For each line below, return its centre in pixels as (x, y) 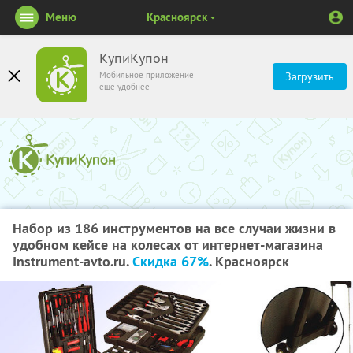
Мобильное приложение (147, 75)
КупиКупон (134, 58)
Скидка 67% (171, 261)
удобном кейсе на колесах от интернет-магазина (168, 245)
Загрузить (310, 76)
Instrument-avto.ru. (72, 261)
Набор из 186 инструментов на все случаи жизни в (174, 228)
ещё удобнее (124, 87)
